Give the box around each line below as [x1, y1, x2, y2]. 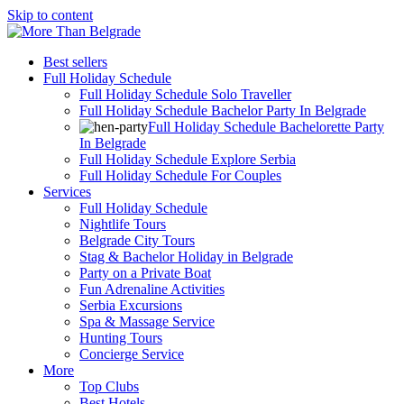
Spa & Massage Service [79, 314, 215, 329]
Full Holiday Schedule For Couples [79, 168, 281, 183]
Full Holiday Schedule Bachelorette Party [148, 119, 384, 134]
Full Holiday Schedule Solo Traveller [79, 87, 291, 102]
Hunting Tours [79, 330, 162, 345]
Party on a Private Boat [79, 265, 211, 280]
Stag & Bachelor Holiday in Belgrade [79, 249, 293, 264]
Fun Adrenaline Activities [79, 281, 225, 297]
